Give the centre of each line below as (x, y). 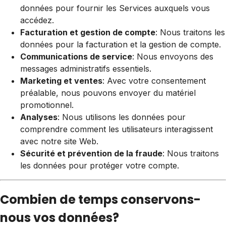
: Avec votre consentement (154, 81)
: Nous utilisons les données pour (122, 117)
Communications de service (76, 57)
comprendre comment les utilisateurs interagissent (117, 129)
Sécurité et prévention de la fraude (91, 154)
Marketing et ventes (61, 81)
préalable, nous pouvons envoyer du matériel (108, 93)
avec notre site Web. (59, 142)
